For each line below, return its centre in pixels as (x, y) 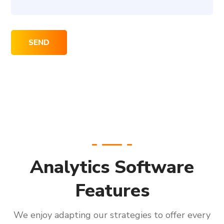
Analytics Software (112, 167)
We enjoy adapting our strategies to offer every (112, 215)
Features (112, 191)
